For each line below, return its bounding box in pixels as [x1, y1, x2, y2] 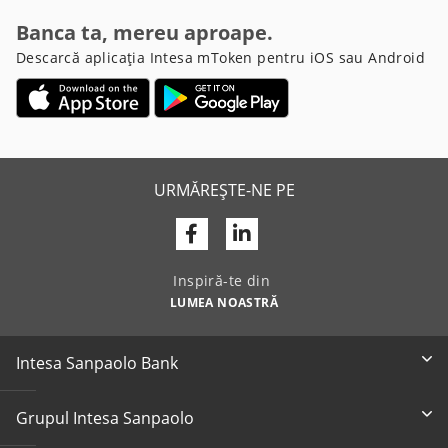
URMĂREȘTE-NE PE [153, 179, 295, 202]
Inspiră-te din [173, 270, 275, 290]
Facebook [197, 218, 286, 246]
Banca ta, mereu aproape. [16, 19, 273, 47]
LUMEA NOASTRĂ [169, 293, 279, 311]
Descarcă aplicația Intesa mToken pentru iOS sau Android [16, 48, 425, 68]
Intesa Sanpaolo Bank [16, 351, 178, 374]
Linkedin [249, 218, 328, 246]
